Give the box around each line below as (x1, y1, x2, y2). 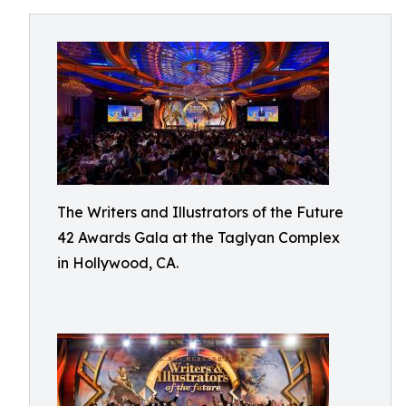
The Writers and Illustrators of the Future (57, 203, 343, 221)
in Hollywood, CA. (57, 254, 179, 272)
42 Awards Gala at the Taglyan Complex (57, 228, 340, 246)
